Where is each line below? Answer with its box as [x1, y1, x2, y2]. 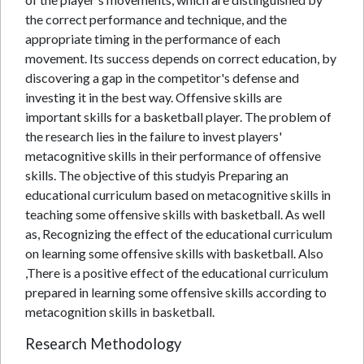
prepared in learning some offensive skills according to [25, 284, 327, 300]
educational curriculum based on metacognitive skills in [25, 187, 331, 202]
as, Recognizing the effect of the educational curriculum [25, 226, 332, 241]
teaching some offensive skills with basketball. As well [25, 206, 325, 222]
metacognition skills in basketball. [25, 304, 214, 319]
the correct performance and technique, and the [25, 11, 287, 27]
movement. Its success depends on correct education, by [25, 50, 336, 66]
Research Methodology [25, 335, 181, 353]
